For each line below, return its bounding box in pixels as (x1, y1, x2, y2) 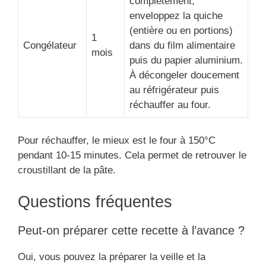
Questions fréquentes (18, 193, 172, 211)
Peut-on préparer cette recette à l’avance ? (18, 224, 245, 237)
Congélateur (23, 40, 77, 52)
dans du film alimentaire (129, 40, 235, 52)
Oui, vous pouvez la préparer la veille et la (18, 251, 205, 263)
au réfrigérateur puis (129, 84, 219, 96)
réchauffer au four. (129, 99, 211, 111)
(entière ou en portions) (129, 25, 233, 37)
